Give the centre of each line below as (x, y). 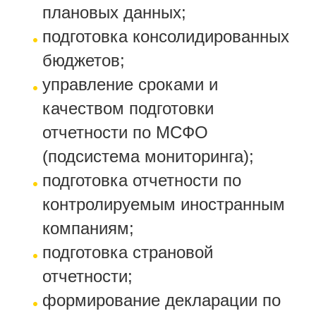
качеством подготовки (128, 108)
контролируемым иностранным (164, 204)
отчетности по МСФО (125, 132)
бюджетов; (84, 60)
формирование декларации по (162, 300)
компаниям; (88, 228)
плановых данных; (114, 12)
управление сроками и (130, 84)
